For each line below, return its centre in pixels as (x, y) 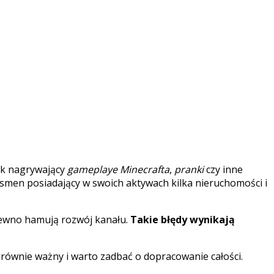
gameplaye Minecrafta (118, 169)
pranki (189, 169)
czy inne (223, 169)
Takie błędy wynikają (183, 219)
